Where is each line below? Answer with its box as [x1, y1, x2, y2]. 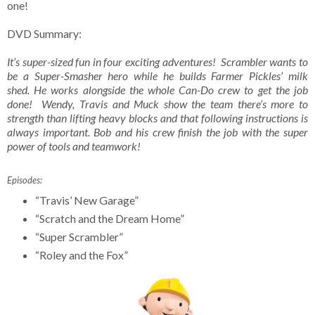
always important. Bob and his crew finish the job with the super [7, 125, 308, 139]
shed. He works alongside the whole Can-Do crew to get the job [7, 83, 308, 97]
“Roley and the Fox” [34, 248, 128, 262]
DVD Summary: [7, 27, 82, 41]
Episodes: [7, 174, 42, 186]
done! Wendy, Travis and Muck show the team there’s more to [7, 97, 308, 111]
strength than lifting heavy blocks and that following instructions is [7, 111, 308, 125]
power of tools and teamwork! [7, 139, 141, 153]
